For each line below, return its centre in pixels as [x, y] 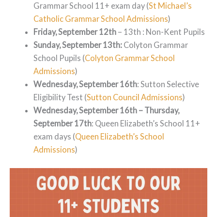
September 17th [63, 124]
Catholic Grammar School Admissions [101, 19]
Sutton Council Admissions [135, 97]
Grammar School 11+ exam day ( [91, 6]
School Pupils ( [59, 58]
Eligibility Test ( [60, 97]
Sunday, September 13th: [78, 45]
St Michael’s [170, 6]
